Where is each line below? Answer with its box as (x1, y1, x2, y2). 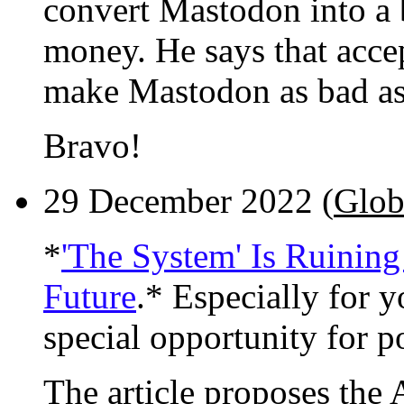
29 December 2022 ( (43, 181, 334, 221)
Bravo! (43, 126, 142, 166)
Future (43, 277, 136, 317)
